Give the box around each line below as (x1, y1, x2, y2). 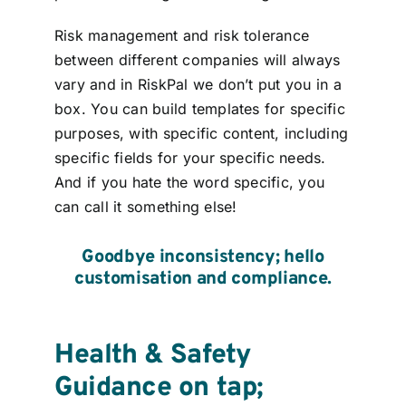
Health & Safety (53, 339, 251, 373)
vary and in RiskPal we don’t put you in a (53, 75, 342, 94)
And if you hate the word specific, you (53, 173, 325, 192)
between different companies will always (53, 51, 341, 70)
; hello (275, 246, 324, 270)
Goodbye (82, 246, 159, 270)
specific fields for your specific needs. (53, 149, 326, 168)
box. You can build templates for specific (53, 100, 345, 119)
